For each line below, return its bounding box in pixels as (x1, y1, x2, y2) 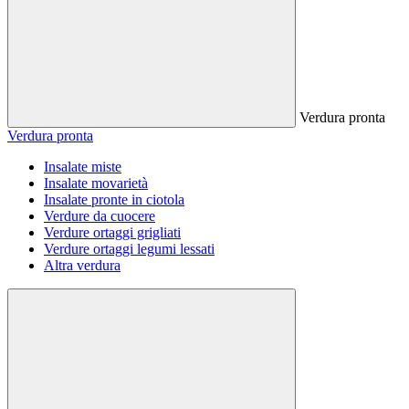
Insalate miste (44, 159, 121, 174)
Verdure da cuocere (44, 208, 155, 224)
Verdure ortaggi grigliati (44, 225, 181, 240)
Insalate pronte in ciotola (44, 192, 184, 207)
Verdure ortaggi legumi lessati (44, 241, 215, 257)
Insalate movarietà (44, 175, 148, 191)
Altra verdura (44, 257, 121, 273)
